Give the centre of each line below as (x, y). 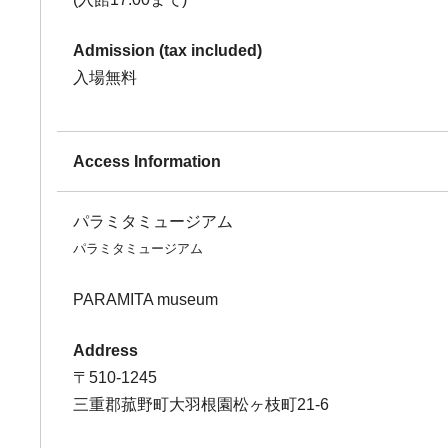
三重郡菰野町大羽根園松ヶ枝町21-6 (201, 404)
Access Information (147, 161)
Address (106, 350)
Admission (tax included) (168, 50)
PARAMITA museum (146, 299)
